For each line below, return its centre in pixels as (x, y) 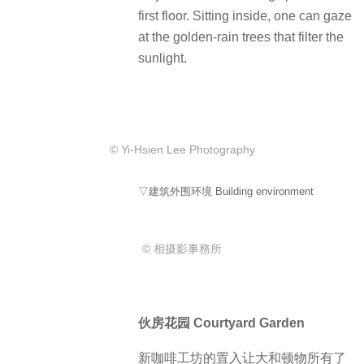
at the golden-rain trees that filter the (241, 37)
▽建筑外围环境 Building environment (226, 191)
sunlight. (162, 58)
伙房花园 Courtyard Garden (221, 323)
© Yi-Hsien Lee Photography (182, 150)
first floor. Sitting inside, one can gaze (245, 15)
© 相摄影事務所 (182, 248)
